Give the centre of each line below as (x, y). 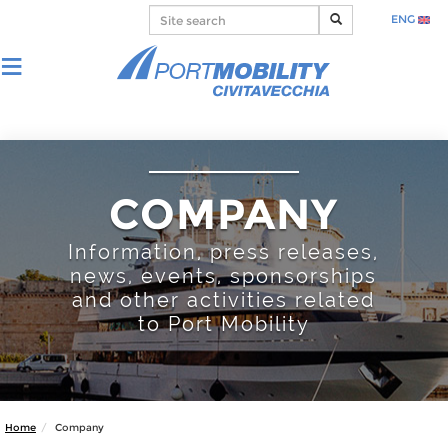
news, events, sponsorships (224, 276)
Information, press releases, (224, 252)
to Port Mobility (223, 324)
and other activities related (224, 300)
